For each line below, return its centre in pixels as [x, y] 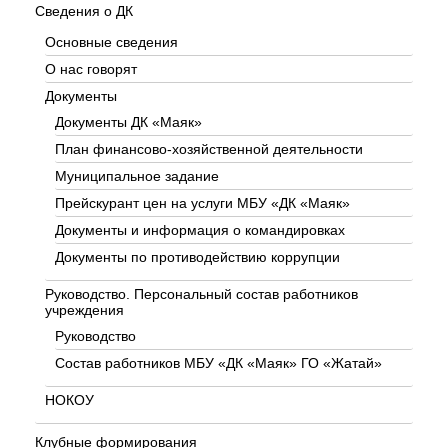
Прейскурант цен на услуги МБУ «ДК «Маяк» [202, 202]
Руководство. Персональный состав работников [201, 293]
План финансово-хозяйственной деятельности [209, 148]
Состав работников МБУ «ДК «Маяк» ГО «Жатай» [218, 362]
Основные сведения [111, 41]
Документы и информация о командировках [200, 229]
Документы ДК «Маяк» [128, 121]
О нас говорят [91, 68]
